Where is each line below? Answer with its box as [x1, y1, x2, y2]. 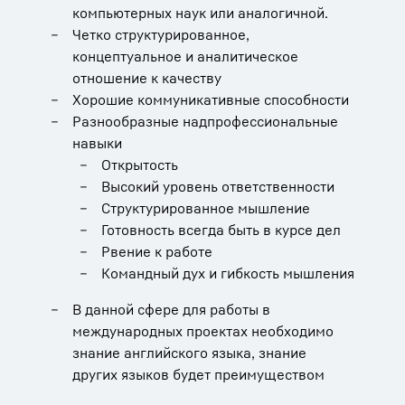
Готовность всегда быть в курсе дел [101, 220, 341, 239]
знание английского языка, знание [72, 343, 306, 362]
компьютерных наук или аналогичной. [72, 3, 328, 22]
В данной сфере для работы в [72, 299, 270, 318]
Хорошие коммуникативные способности [72, 89, 349, 108]
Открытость [101, 155, 178, 174]
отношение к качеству [72, 68, 221, 87]
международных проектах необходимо [72, 321, 334, 340]
